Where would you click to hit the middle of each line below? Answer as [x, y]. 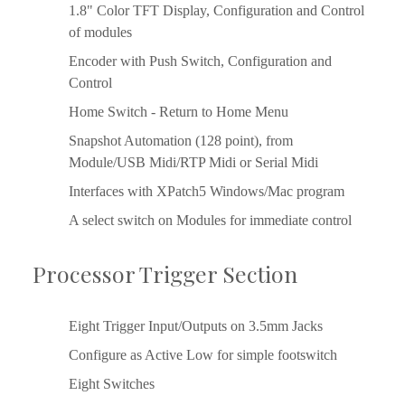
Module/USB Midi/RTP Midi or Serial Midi [193, 163]
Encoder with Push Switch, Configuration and [200, 61]
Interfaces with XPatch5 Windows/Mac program [207, 192]
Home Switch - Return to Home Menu [179, 112]
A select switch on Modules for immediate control [210, 221]
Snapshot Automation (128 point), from [181, 141]
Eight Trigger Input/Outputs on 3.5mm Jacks [196, 326]
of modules [100, 33]
